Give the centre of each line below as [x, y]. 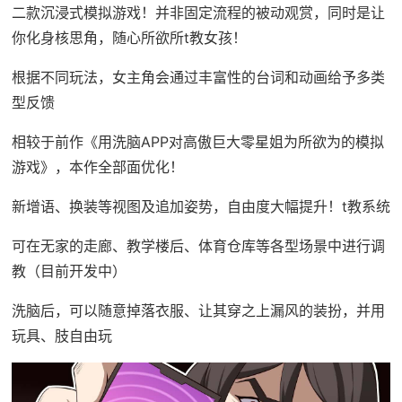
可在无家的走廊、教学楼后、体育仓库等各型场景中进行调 [198, 245]
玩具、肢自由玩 [61, 335]
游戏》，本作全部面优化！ [97, 166]
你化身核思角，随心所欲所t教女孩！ [129, 37]
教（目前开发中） [69, 271]
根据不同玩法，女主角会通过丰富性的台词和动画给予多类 [198, 77]
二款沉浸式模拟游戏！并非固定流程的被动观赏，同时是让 [198, 12]
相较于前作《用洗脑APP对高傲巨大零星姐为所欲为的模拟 [197, 141]
